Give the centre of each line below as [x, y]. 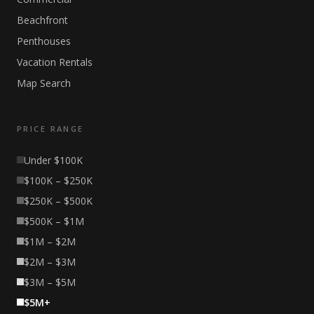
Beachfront [42, 20]
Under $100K [53, 160]
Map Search [44, 83]
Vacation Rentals [55, 62]
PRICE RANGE [50, 128]
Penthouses [44, 41]
